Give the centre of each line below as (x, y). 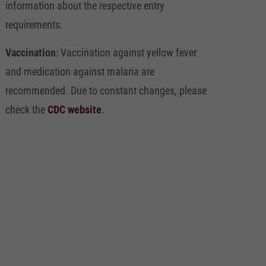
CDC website (75, 110)
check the (27, 110)
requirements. (34, 25)
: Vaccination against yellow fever (126, 53)
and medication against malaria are (80, 72)
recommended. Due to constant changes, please (106, 91)
